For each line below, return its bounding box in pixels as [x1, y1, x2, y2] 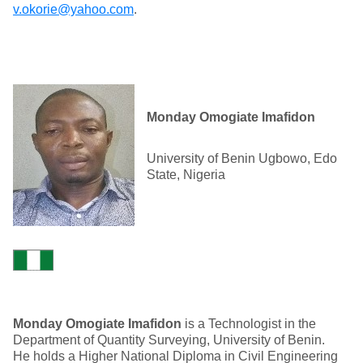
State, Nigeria [147, 168, 225, 181]
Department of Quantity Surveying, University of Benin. [13, 333, 325, 347]
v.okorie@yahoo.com [13, 2, 134, 16]
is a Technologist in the [185, 317, 316, 331]
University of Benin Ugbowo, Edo [147, 152, 337, 165]
